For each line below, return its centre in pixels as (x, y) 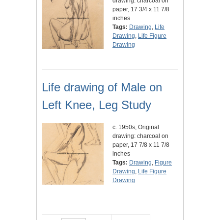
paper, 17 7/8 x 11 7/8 (141, 145)
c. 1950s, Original (136, 127)
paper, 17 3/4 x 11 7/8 (141, 10)
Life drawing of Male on (102, 87)
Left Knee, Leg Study (96, 105)
